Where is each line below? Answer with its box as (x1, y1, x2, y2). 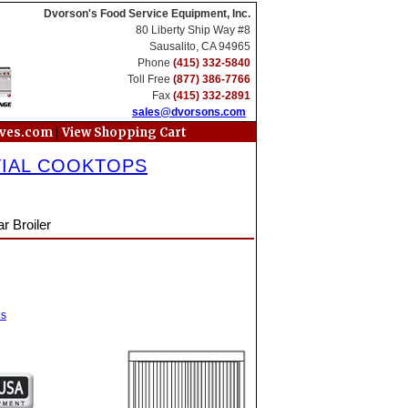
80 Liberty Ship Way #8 (136, 24, 250, 36)
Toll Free (127, 73, 173, 86)
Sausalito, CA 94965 (149, 40, 250, 53)
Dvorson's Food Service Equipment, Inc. (44, 7, 250, 20)
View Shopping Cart (61, 125, 187, 140)
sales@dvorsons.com (132, 106, 246, 118)
